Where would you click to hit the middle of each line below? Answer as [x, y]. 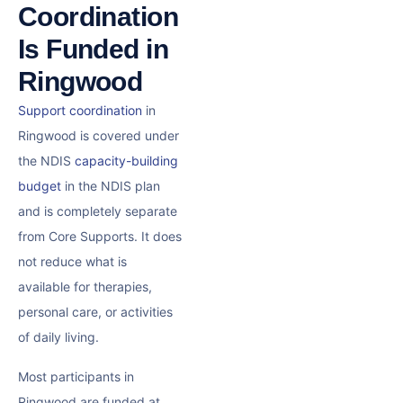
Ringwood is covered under [99, 136]
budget [40, 186]
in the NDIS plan [111, 186]
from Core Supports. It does [100, 237]
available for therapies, [85, 287]
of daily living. [58, 337]
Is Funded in [93, 49]
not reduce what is [72, 262]
